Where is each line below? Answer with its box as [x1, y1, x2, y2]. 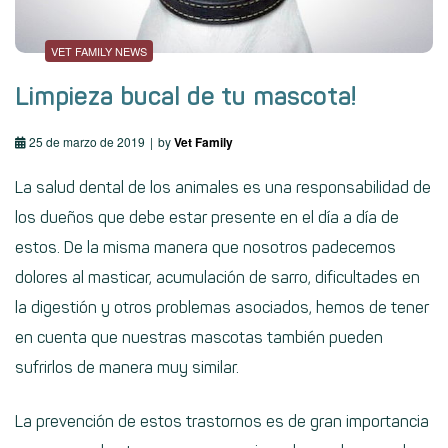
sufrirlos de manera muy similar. [15, 358, 239, 378]
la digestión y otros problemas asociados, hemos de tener [15, 298, 429, 318]
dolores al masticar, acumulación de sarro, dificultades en [15, 268, 420, 288]
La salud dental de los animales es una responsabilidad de [15, 178, 431, 198]
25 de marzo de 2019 [29, 133, 145, 151]
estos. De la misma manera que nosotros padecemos [15, 238, 396, 258]
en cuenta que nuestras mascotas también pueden [15, 328, 383, 348]
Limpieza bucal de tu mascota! [15, 82, 356, 112]
